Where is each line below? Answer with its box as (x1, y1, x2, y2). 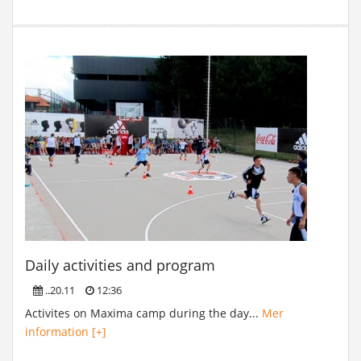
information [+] (25, 324, 106, 339)
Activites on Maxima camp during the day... (25, 305, 262, 321)
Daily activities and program (25, 255, 215, 275)
